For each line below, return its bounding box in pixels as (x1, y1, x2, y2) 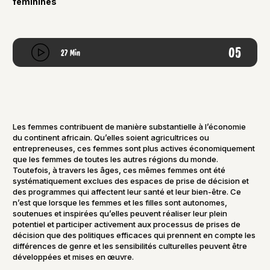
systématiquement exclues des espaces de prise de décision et (13, 176, 250, 186)
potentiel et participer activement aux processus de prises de (13, 219, 241, 230)
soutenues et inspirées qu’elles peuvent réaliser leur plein (13, 209, 228, 219)
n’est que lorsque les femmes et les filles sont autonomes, (13, 198, 228, 208)
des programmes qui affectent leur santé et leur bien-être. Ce (13, 187, 242, 197)
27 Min (61, 47, 81, 58)
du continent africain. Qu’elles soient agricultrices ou (13, 133, 210, 143)
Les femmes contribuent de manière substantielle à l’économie (13, 122, 246, 132)
